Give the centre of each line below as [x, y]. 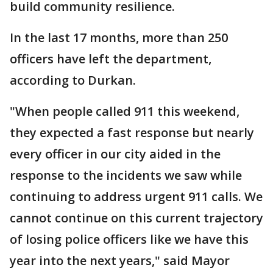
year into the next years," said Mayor [120, 261]
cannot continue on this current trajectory [136, 218]
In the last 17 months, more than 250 [119, 37]
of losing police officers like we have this [129, 239]
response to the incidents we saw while [126, 175]
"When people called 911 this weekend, [125, 111]
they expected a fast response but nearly [132, 133]
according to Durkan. [73, 80]
